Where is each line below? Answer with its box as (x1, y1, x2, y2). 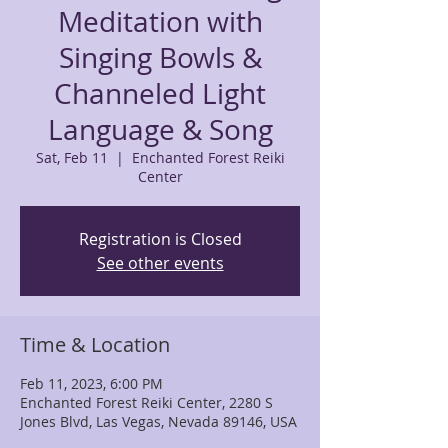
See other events (96, 252, 224, 274)
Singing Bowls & (58, 39, 262, 76)
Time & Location (20, 331, 170, 358)
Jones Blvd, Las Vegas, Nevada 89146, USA (20, 412, 297, 431)
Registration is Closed (78, 228, 242, 250)
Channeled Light (54, 75, 266, 112)
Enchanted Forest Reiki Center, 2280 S (20, 393, 273, 412)
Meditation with (57, 3, 263, 40)
